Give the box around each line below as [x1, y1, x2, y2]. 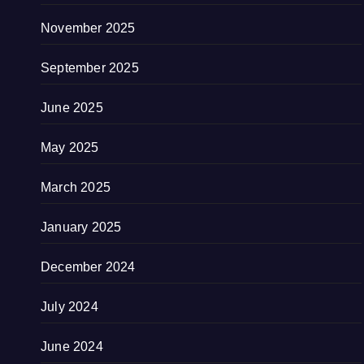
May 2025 [41, 141, 99, 154]
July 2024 [41, 300, 98, 314]
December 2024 [41, 260, 136, 274]
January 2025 [41, 220, 122, 234]
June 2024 [41, 340, 103, 353]
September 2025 [41, 61, 139, 75]
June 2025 [41, 101, 103, 115]
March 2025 [41, 180, 110, 194]
